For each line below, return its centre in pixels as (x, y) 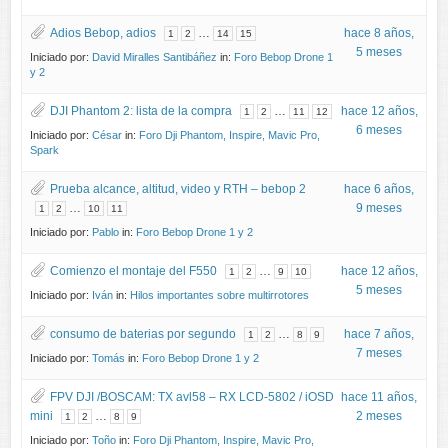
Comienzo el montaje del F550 (134, 270)
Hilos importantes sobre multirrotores (220, 294)
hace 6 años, (379, 188)
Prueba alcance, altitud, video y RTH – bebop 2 (178, 188)
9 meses (379, 207)
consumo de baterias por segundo (143, 333)
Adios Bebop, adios (103, 32)
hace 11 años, (379, 396)
